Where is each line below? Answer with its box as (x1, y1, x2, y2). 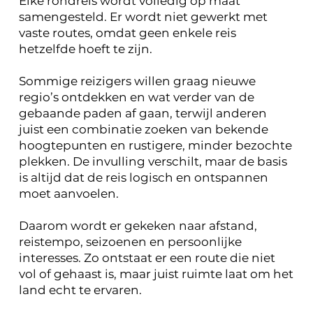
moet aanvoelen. (18, 187, 119, 201)
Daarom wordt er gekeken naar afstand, (18, 219, 257, 233)
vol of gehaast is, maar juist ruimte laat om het (18, 267, 293, 282)
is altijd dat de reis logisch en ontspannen (18, 170, 268, 185)
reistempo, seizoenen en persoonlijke (18, 235, 242, 249)
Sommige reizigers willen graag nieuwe (18, 74, 256, 89)
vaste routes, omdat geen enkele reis (18, 26, 236, 41)
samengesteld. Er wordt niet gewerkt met (18, 10, 268, 24)
